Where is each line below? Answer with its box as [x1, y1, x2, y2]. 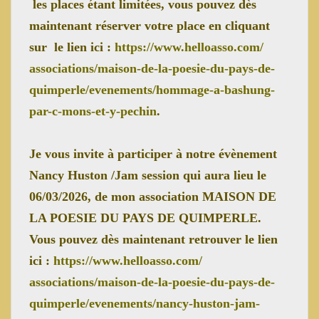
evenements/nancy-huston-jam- [89, 296, 260, 310]
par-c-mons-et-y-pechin [29, 103, 157, 118]
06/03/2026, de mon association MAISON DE [29, 189, 276, 204]
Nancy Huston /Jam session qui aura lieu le [29, 167, 266, 182]
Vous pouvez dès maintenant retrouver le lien [29, 231, 278, 246]
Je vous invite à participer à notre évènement [29, 146, 277, 161]
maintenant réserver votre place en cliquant [29, 18, 270, 33]
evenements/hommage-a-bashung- [89, 82, 275, 97]
